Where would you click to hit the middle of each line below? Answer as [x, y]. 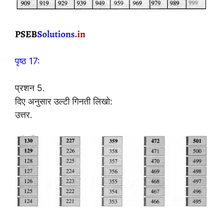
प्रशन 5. [30, 88]
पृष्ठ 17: [27, 61]
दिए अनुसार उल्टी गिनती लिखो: [64, 101]
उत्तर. [24, 114]
